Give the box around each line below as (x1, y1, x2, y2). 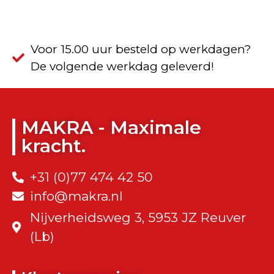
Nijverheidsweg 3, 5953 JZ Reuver (29, 210, 246, 226)
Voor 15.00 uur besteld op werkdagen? (31, 42, 251, 57)
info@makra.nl (29, 188, 123, 204)
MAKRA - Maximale (21, 116, 201, 139)
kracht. (21, 135, 86, 158)
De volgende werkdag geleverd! (31, 59, 214, 74)
